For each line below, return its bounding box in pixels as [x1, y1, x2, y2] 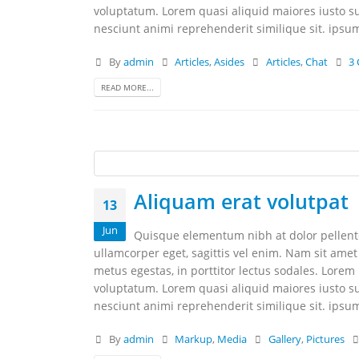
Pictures [305, 332, 345, 346]
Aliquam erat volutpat [134, 187, 349, 215]
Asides [214, 54, 245, 69]
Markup [175, 332, 213, 346]
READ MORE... [101, 81, 154, 93]
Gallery [268, 332, 301, 346]
